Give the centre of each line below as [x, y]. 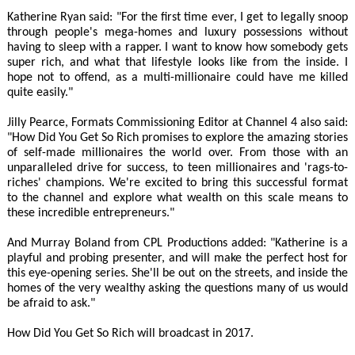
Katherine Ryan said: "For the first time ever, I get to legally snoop [177, 17]
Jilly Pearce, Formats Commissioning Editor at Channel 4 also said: [177, 122]
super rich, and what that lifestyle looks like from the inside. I [177, 62]
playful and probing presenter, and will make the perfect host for [177, 258]
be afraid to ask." [51, 303]
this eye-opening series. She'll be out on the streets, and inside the [177, 273]
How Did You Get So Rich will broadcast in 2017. [130, 333]
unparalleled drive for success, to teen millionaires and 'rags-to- [177, 168]
